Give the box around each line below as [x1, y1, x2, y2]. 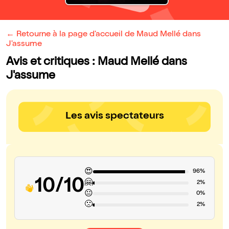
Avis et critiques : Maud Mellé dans [6, 57, 187, 69]
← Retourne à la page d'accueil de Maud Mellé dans [6, 31, 201, 39]
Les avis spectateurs [65, 111, 164, 122]
